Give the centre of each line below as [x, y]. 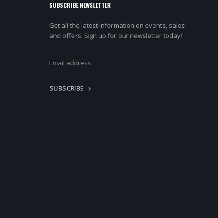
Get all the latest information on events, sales [117, 26]
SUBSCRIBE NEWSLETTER [80, 5]
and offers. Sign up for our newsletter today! [115, 36]
